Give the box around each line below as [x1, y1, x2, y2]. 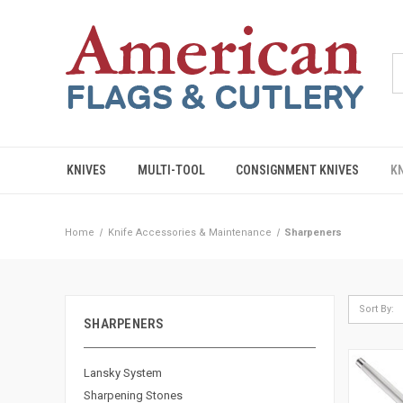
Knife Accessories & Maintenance [107, 227, 272, 238]
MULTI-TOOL [137, 163, 205, 177]
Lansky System [84, 366, 162, 380]
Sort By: [358, 303, 394, 315]
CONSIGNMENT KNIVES [236, 163, 360, 177]
